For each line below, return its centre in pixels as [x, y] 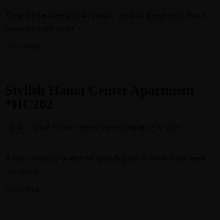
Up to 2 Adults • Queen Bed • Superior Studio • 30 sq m [92, 127]
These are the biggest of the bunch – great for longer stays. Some [105, 15]
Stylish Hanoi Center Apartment [100, 90]
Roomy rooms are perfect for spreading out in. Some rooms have [105, 158]
